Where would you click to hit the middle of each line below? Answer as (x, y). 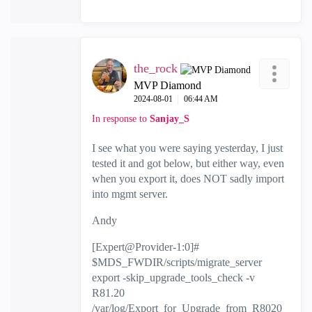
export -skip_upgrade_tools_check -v (173, 278)
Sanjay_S (170, 119)
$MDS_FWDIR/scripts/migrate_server (177, 262)
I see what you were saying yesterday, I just (187, 148)
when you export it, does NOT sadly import (188, 179)
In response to (121, 119)
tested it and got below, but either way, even (188, 163)
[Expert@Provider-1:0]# (146, 247)
